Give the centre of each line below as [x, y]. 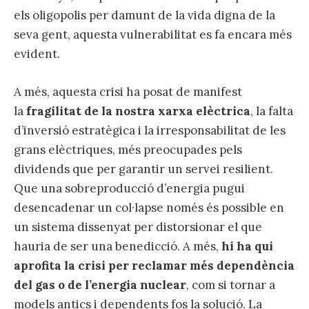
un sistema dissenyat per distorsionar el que [138, 227]
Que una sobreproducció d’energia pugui [129, 188]
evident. [37, 54]
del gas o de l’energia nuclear [100, 285]
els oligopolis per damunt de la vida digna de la [144, 16]
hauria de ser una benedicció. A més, [118, 246]
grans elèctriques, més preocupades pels [128, 149]
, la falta [272, 111]
